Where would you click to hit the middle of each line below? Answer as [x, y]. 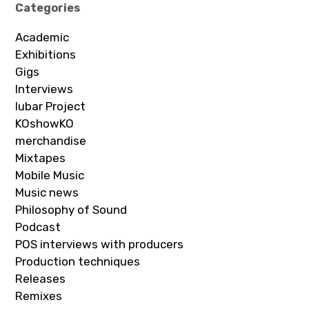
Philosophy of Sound [71, 209]
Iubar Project [51, 106]
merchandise [51, 140]
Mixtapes [41, 158]
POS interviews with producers [100, 244]
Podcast [38, 227]
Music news [47, 192]
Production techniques [78, 261]
